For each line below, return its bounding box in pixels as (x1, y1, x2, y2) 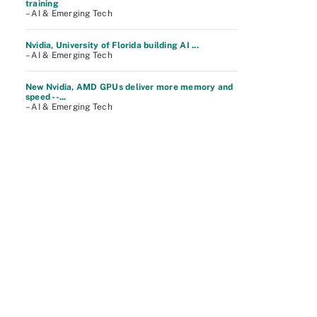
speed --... (25, 92, 67, 102)
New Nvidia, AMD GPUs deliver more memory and (25, 82, 234, 92)
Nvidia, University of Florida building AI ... (25, 40, 199, 50)
